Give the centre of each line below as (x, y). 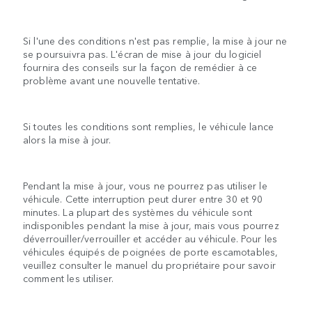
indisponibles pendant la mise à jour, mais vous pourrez (151, 225)
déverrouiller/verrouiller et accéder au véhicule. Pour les (150, 238)
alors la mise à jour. (67, 139)
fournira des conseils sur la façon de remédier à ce (140, 67)
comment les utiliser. (69, 278)
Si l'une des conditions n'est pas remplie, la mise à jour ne (155, 40)
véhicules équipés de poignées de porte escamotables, (151, 251)
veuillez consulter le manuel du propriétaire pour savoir (149, 264)
